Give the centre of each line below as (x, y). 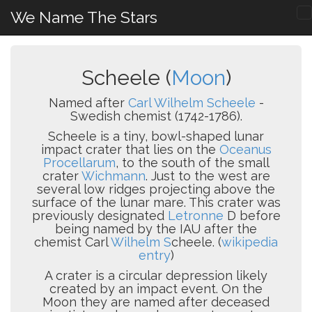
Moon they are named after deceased (156, 302)
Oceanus (245, 149)
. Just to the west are (208, 176)
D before (252, 216)
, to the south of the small (192, 163)
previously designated (100, 216)
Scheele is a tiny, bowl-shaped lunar (156, 136)
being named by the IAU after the (156, 229)
